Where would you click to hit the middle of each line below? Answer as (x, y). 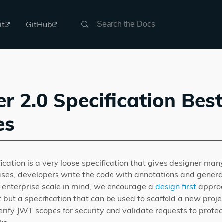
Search (94, 21)
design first (176, 186)
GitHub (39, 24)
